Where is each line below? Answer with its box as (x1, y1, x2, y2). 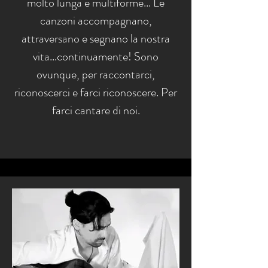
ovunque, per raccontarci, (36, 66, 155, 83)
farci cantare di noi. (51, 102, 140, 119)
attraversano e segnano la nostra (22, 30, 170, 47)
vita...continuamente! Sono (33, 48, 159, 65)
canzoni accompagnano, (39, 12, 152, 29)
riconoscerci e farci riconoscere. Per (14, 84, 177, 101)
